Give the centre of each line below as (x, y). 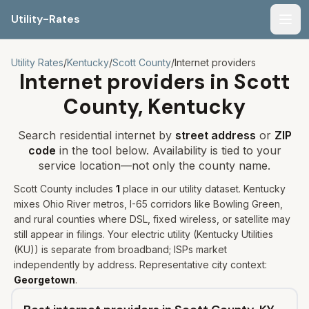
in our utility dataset (193, 189)
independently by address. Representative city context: (140, 265)
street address (215, 135)
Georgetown (44, 280)
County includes (75, 189)
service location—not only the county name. (154, 166)
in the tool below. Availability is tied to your (168, 150)
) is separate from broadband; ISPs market (131, 249)
